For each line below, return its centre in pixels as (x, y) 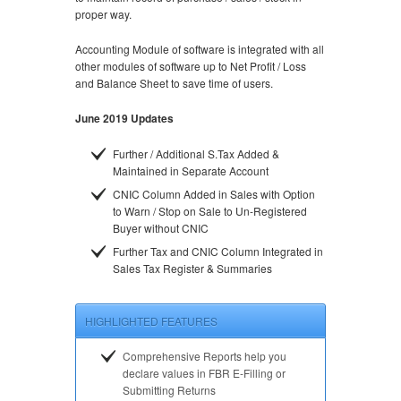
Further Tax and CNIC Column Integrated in (218, 251)
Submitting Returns (169, 389)
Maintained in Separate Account (191, 170)
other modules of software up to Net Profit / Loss (191, 65)
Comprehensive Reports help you (205, 355)
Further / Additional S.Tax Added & (196, 153)
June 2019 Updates (124, 118)
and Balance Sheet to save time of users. (174, 82)
